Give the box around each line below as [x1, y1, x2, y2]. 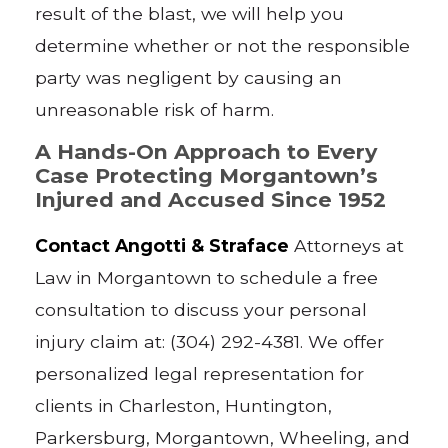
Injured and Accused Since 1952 [35, 187, 387, 213]
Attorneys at [289, 234, 405, 256]
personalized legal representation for [35, 362, 365, 384]
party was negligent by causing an [35, 66, 343, 88]
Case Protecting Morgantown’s [35, 163, 379, 189]
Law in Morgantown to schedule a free [35, 266, 379, 288]
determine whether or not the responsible [35, 34, 411, 56]
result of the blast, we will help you [35, 2, 345, 24]
